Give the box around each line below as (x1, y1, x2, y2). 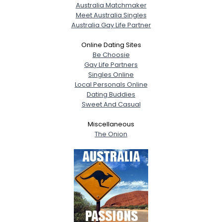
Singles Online (88, 69, 134, 79)
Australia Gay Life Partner (71, 20, 151, 30)
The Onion (95, 129, 127, 139)
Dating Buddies (87, 89, 135, 99)
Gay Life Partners (84, 59, 138, 69)
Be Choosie (92, 50, 130, 59)
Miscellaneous (88, 119, 134, 129)
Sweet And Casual (81, 99, 141, 109)
